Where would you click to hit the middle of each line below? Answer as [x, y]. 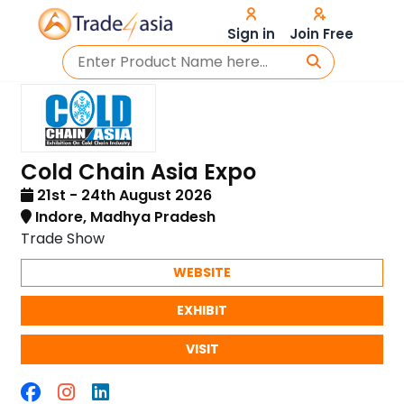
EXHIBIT [202, 310]
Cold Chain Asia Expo [139, 171]
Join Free [321, 33]
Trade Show [63, 238]
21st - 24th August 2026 [123, 195]
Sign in [251, 33]
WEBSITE [202, 272]
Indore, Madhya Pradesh [124, 216]
